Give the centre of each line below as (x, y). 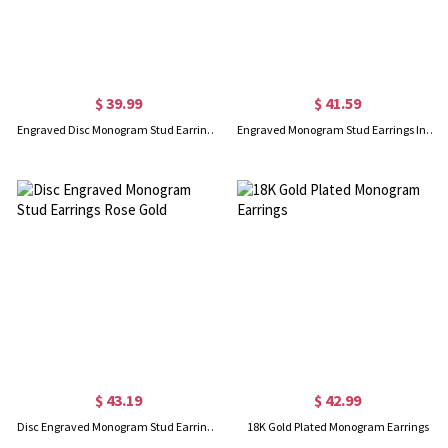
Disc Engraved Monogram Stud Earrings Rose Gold (213, 427)
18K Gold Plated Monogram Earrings (337, 427)
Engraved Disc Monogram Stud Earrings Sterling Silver (213, 130)
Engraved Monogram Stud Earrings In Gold (431, 130)
